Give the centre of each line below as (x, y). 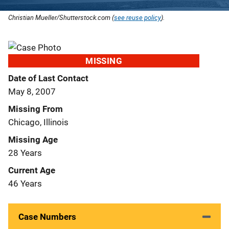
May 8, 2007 (32, 91)
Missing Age (33, 139)
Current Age (32, 170)
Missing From (36, 109)
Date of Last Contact (48, 78)
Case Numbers (47, 216)
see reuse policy (138, 17)
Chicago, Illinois (38, 122)
